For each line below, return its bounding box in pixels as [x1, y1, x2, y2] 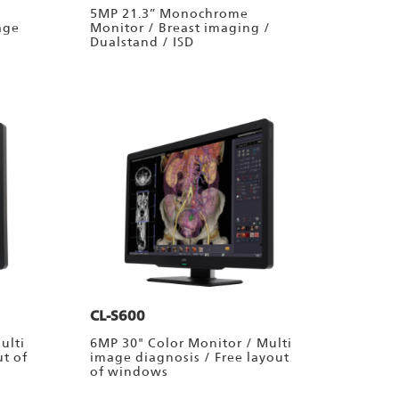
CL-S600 [90, 307, 146, 325]
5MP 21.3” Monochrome [90, 6, 249, 21]
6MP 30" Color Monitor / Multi [90, 336, 293, 351]
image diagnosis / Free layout [90, 350, 290, 365]
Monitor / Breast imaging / [90, 20, 272, 36]
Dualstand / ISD [90, 35, 195, 50]
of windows [90, 364, 169, 379]
